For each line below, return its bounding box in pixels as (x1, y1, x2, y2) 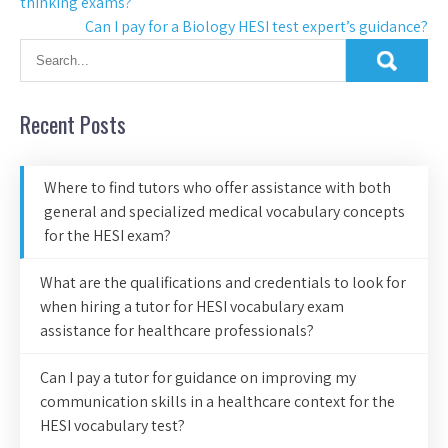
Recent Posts (20, 108, 126, 141)
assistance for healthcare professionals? (40, 320, 314, 342)
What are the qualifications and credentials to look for (40, 272, 406, 294)
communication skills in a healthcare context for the (40, 391, 395, 413)
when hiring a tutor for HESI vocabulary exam (40, 296, 344, 318)
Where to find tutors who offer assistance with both (44, 177, 391, 199)
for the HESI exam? (44, 225, 171, 247)
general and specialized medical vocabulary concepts (44, 201, 405, 223)
